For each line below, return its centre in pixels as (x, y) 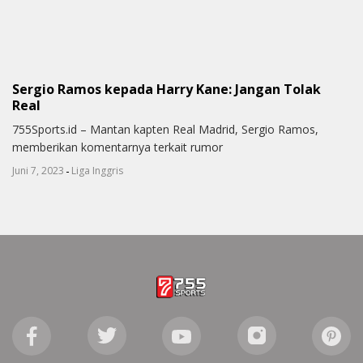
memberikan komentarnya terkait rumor (117, 147)
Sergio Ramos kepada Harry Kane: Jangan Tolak (167, 90)
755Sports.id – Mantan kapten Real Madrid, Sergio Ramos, (165, 130)
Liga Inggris (97, 171)
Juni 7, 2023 (38, 171)
